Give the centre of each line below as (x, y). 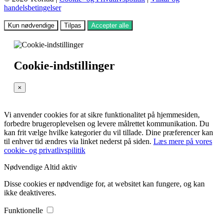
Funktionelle (24, 210)
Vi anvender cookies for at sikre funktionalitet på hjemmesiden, (102, 114)
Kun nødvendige (31, 25)
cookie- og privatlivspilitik (45, 150)
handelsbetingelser (33, 7)
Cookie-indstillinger (64, 65)
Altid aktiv (60, 167)
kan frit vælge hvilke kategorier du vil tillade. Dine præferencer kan (109, 132)
